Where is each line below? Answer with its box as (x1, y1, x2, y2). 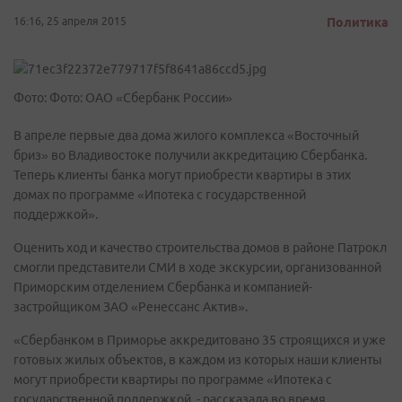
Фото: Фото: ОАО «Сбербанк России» (13, 91, 232, 105)
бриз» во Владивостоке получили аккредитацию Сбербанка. (13, 148, 367, 162)
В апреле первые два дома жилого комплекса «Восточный (13, 128, 359, 143)
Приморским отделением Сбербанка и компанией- (13, 280, 312, 294)
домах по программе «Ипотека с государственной (13, 188, 306, 202)
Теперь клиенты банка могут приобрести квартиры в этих (13, 168, 351, 182)
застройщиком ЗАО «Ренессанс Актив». (13, 300, 250, 314)
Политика (327, 15, 389, 30)
